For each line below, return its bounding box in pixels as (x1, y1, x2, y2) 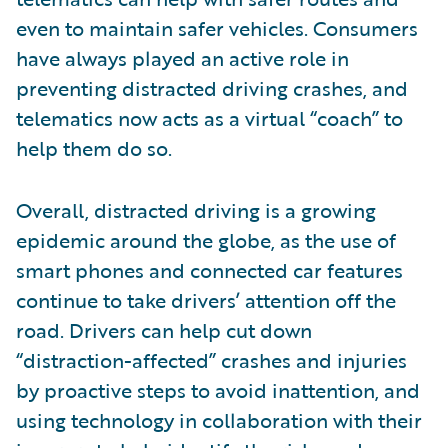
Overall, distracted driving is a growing (16, 195, 376, 226)
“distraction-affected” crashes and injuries (16, 345, 407, 376)
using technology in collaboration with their (16, 405, 422, 436)
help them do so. (16, 133, 172, 164)
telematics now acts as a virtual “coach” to (16, 103, 403, 134)
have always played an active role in (16, 43, 349, 74)
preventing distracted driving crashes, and (16, 73, 408, 104)
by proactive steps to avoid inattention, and (16, 375, 420, 406)
